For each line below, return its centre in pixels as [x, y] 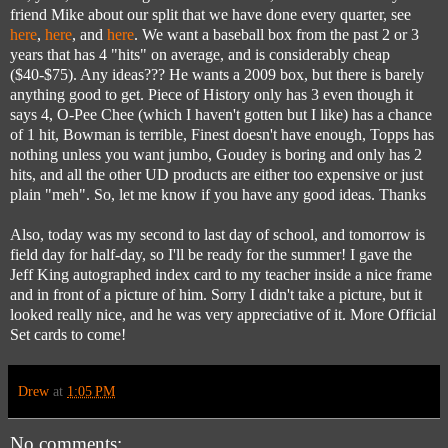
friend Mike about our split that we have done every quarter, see [210, 14]
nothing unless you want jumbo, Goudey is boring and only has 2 [216, 154]
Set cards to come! [68, 334]
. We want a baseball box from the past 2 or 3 [276, 34]
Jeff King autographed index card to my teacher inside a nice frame [221, 274]
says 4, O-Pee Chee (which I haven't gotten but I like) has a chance [221, 114]
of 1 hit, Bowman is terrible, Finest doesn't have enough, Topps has [222, 134]
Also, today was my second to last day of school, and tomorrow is [217, 234]
